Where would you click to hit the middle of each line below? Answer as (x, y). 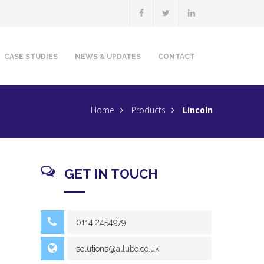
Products (148, 110)
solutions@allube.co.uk (117, 249)
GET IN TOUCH (111, 174)
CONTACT (176, 57)
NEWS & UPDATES (108, 57)
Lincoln (198, 110)
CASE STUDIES (31, 57)
